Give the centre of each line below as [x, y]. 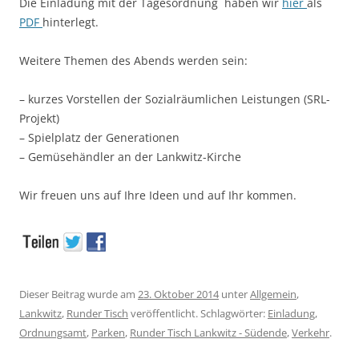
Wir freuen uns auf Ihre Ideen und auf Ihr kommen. [158, 195]
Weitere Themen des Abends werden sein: [133, 60]
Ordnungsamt [53, 332]
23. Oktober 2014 [178, 294]
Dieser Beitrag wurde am [79, 294]
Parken [108, 332]
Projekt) [39, 118]
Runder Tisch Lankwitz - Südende [208, 332]
